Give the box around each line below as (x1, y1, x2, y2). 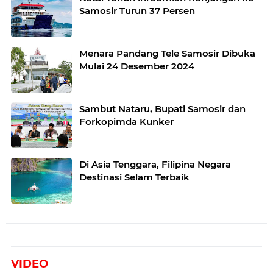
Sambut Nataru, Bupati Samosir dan (79, 103, 246, 115)
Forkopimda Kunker (79, 116, 174, 128)
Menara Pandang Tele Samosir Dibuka (79, 48, 255, 60)
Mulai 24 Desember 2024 (79, 60, 194, 73)
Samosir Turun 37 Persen (79, 5, 195, 17)
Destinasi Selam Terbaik (79, 171, 190, 183)
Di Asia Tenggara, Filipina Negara (79, 158, 231, 171)
